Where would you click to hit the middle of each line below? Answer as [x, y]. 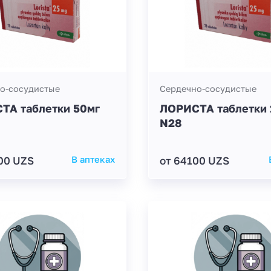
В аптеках [93, 159]
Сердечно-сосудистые [208, 89]
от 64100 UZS [194, 160]
